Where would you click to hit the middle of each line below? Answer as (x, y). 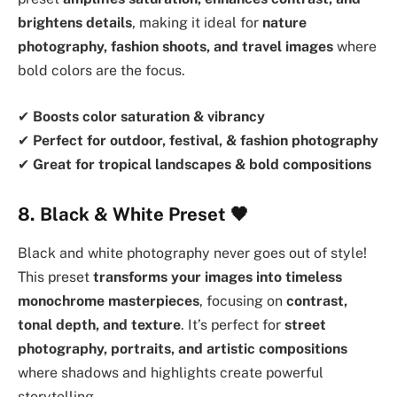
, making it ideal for (197, 23)
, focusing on (243, 300)
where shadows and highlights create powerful (171, 372)
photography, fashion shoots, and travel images (175, 47)
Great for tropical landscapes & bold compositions (202, 164)
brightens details (75, 23)
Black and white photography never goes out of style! (192, 253)
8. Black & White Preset (122, 214)
